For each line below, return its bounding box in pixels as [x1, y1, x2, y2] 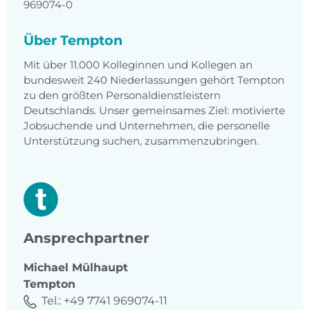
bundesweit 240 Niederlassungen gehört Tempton [24, 73, 284, 87]
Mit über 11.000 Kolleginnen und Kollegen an [24, 58, 253, 72]
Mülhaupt [72, 261, 128, 275]
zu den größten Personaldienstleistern [24, 89, 221, 102]
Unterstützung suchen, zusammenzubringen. [24, 134, 259, 148]
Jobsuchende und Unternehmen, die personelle [24, 119, 270, 133]
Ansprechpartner [24, 230, 149, 247]
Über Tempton [24, 32, 122, 49]
